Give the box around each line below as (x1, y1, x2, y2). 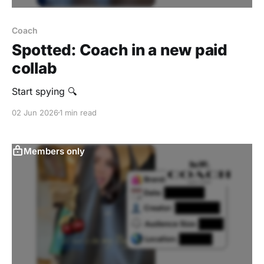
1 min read (60, 107, 97, 117)
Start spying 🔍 (12, 85, 77, 97)
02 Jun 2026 (12, 107, 58, 117)
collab (12, 58, 57, 77)
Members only (24, 145, 85, 157)
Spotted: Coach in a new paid (12, 40, 227, 59)
